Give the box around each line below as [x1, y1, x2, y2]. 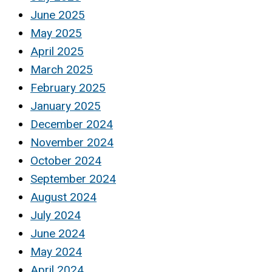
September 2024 [30, 171, 116, 186]
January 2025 [30, 98, 101, 113]
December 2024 [30, 117, 113, 131]
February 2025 [30, 80, 106, 95]
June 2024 [30, 226, 85, 240]
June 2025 [30, 7, 85, 22]
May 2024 [30, 244, 82, 259]
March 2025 [30, 62, 93, 76]
